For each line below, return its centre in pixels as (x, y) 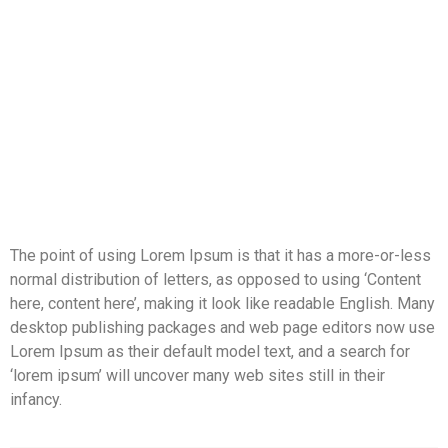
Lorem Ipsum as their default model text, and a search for (210, 352)
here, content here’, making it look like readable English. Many (222, 304)
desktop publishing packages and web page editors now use (222, 328)
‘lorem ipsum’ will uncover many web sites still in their (197, 376)
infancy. (36, 400)
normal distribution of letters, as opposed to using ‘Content (215, 280)
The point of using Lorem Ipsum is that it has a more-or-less (220, 256)
